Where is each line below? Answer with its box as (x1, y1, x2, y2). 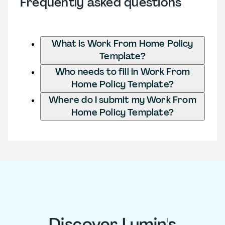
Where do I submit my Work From (49, 93, 196, 106)
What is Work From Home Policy (52, 37, 193, 50)
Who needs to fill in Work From (55, 65, 190, 78)
